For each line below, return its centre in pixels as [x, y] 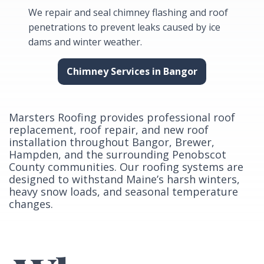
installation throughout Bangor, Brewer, [112, 142]
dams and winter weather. [85, 42]
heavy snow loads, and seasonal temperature [123, 192]
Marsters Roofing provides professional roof [122, 118]
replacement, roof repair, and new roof [109, 130]
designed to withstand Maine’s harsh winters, [124, 179]
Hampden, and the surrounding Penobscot [118, 155]
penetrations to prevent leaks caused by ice [124, 27]
